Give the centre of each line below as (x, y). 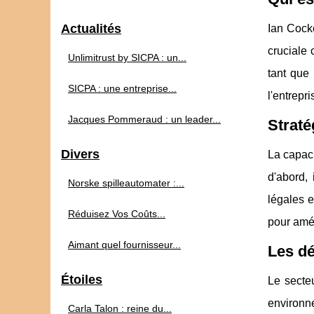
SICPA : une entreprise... (122, 88)
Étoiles (82, 280)
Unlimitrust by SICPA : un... (127, 57)
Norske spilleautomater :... (126, 183)
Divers (80, 154)
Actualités (91, 29)
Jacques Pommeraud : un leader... (144, 119)
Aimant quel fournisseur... (124, 245)
